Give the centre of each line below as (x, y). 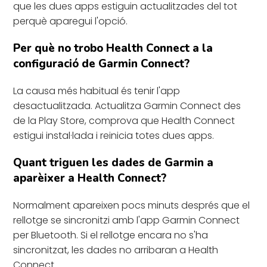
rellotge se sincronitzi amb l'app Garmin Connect (127, 220)
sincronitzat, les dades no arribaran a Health (116, 250)
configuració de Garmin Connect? (102, 63)
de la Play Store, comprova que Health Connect (124, 120)
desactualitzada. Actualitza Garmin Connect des (127, 105)
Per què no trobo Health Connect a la (113, 48)
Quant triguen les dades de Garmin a (114, 162)
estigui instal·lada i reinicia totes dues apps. (114, 135)
